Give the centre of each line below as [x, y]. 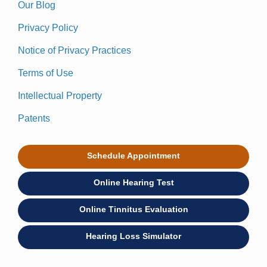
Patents [34, 118]
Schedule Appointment [133, 155]
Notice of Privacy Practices [74, 50]
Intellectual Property [60, 95]
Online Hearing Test [133, 182]
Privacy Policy [48, 27]
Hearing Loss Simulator [133, 236]
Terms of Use [46, 73]
